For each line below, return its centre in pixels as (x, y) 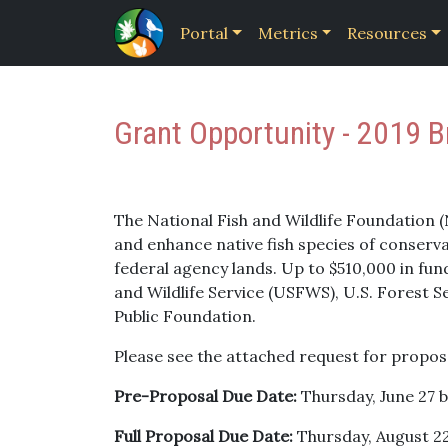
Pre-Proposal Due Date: (205, 396)
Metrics (287, 33)
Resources (387, 33)
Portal (204, 33)
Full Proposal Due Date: (203, 436)
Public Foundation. (185, 316)
